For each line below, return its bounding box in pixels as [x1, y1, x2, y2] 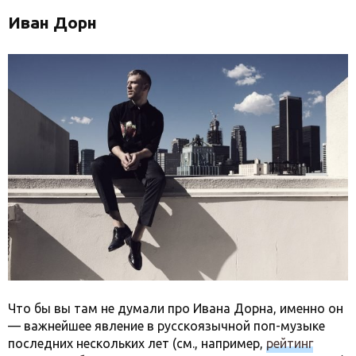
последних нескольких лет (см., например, [8, 336, 266, 351]
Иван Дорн [8, 13, 97, 32]
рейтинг [266, 336, 313, 351]
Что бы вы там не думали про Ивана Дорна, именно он [8, 301, 343, 316]
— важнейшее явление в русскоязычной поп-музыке [8, 319, 325, 334]
